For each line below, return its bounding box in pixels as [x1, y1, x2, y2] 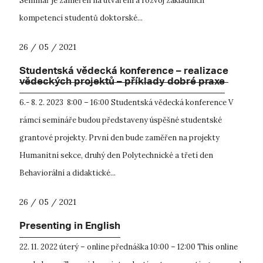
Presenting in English [19, 217, 120, 237]
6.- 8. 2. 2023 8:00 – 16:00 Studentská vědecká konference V [19, 97, 233, 107]
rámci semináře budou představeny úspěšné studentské [19, 114, 222, 125]
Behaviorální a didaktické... [19, 167, 116, 178]
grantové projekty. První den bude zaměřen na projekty [19, 132, 220, 143]
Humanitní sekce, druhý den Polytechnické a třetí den [19, 150, 213, 160]
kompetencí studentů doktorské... [19, 12, 143, 23]
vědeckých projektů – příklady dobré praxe [19, 72, 225, 93]
